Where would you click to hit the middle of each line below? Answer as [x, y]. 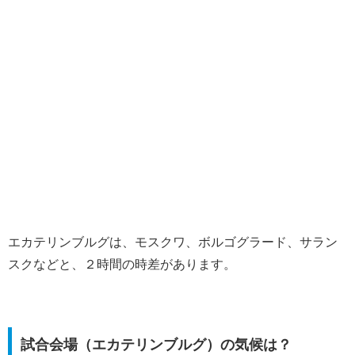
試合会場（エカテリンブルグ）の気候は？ [156, 345]
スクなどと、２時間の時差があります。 [122, 264]
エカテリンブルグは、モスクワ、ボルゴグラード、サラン [173, 242]
